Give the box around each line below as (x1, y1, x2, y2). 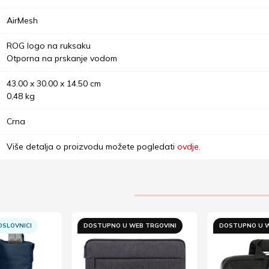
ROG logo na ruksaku (7, 40, 91, 51)
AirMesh (7, 14, 38, 26)
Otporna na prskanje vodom (7, 52, 117, 64)
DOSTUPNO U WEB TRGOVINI (83, 221, 177, 229)
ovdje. (177, 141, 201, 152)
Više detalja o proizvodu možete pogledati (7, 141, 177, 152)
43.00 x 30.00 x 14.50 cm (7, 77, 101, 89)
